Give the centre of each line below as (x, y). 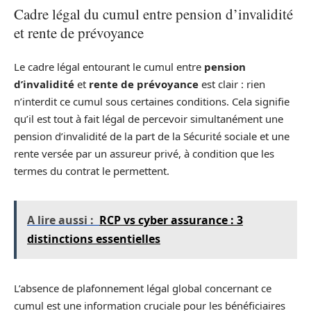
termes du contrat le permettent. (92, 170)
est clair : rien (232, 84)
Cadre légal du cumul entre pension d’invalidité (153, 14)
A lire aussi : (60, 220)
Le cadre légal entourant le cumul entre (109, 66)
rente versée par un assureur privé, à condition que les (144, 153)
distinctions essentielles (94, 238)
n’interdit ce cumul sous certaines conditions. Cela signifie (152, 101)
